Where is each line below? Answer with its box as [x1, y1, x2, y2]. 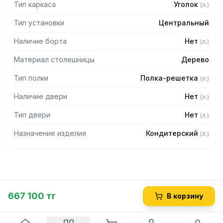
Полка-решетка [140, 74, 198, 82]
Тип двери [14, 111, 50, 119]
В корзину [167, 192, 203, 200]
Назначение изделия [14, 129, 86, 137]
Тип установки [14, 18, 64, 27]
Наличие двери [14, 92, 67, 101]
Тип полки [14, 74, 48, 82]
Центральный [159, 18, 209, 27]
